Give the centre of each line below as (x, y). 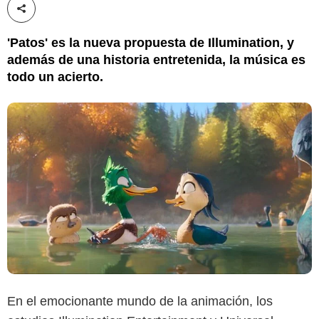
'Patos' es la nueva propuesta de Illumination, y (151, 42)
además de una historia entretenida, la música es (156, 59)
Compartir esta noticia (76, 16)
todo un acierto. (55, 77)
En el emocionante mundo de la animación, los (140, 301)
